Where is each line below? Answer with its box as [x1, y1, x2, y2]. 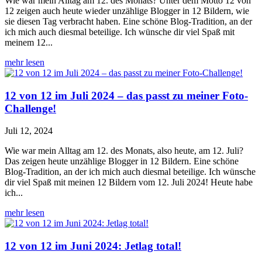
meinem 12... [5, 37, 53, 47]
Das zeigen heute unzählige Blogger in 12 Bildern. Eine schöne [5, 156, 239, 167]
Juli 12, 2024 [5, 126, 53, 136]
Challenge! [5, 102, 56, 115]
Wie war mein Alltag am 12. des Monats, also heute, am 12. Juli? [5, 146, 243, 156]
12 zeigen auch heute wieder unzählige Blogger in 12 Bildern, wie [5, 5, 249, 16]
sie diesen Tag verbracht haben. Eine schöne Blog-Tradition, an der [5, 16, 252, 26]
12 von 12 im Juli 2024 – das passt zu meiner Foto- [5, 89, 248, 102]
